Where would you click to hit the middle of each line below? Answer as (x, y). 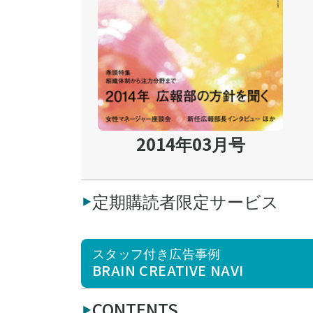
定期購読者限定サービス (185, 201)
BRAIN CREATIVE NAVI (168, 270)
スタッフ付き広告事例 (156, 253)
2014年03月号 (190, 143)
